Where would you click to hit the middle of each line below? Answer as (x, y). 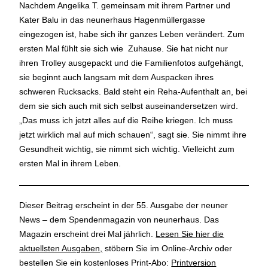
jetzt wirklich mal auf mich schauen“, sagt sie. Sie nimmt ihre (133, 134)
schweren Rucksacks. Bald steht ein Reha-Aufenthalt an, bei (133, 91)
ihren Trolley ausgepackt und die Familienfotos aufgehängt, (132, 63)
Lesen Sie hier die (190, 234)
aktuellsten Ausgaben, (61, 249)
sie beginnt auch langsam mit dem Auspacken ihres (117, 77)
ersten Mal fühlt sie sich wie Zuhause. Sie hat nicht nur (124, 48)
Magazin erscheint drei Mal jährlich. (88, 234)
